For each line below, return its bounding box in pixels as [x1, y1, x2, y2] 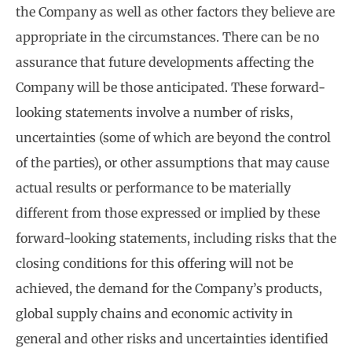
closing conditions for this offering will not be [16, 255, 293, 272]
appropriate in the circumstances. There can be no [16, 29, 319, 46]
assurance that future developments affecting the [16, 54, 313, 71]
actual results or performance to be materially [16, 180, 291, 196]
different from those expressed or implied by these [16, 205, 320, 222]
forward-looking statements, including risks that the [16, 230, 336, 247]
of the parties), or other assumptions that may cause [16, 155, 329, 171]
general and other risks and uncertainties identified [16, 331, 328, 347]
